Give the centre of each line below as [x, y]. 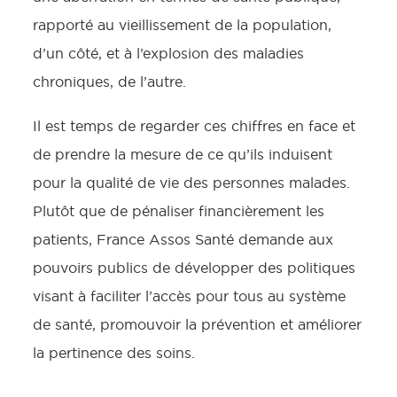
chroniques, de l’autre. [109, 82]
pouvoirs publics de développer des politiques [194, 268]
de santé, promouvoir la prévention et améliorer [197, 324]
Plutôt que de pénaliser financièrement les [179, 211]
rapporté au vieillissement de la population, [182, 25]
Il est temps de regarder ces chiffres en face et [194, 126]
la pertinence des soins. [114, 353]
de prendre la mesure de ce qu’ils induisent [183, 154]
